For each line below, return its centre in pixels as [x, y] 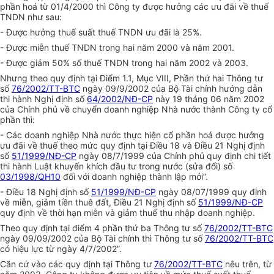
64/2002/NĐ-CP [120, 99]
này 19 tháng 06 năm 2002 [209, 99]
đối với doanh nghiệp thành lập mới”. [134, 177]
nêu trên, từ [247, 264]
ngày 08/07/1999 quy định [211, 192]
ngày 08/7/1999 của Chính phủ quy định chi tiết [174, 156]
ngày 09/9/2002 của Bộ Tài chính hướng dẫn [171, 89]
